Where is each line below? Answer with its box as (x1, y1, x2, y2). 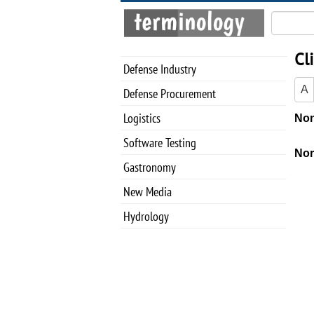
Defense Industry (123, 61, 196, 77)
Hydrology (123, 208, 169, 224)
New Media (123, 184, 172, 200)
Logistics (123, 110, 161, 126)
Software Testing (123, 135, 196, 151)
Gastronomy (123, 159, 176, 175)
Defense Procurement (123, 86, 216, 102)
